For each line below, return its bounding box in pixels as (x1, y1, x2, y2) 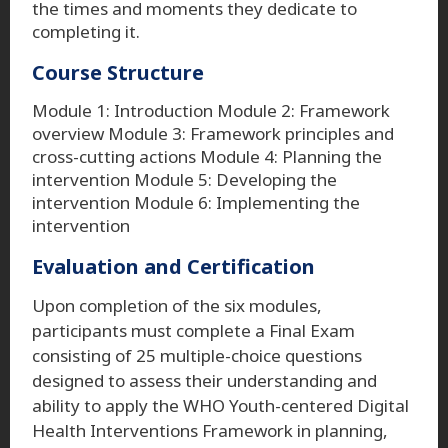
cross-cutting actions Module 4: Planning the (32, 144, 382, 168)
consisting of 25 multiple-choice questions (32, 343, 362, 367)
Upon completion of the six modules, (32, 293, 322, 317)
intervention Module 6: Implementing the (32, 190, 360, 214)
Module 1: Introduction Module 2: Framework (32, 98, 390, 122)
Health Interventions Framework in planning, (32, 418, 388, 442)
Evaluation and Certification (32, 252, 315, 280)
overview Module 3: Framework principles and (32, 121, 394, 145)
